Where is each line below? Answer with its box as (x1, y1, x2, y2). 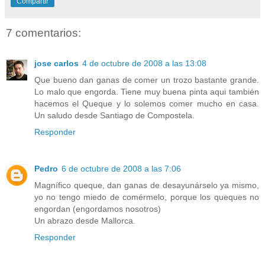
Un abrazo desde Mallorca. (34, 215, 135, 225)
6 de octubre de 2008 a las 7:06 (62, 163, 181, 173)
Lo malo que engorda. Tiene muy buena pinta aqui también (34, 86, 259, 96)
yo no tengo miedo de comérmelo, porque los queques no (34, 192, 259, 202)
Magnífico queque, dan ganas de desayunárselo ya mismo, (34, 180, 259, 190)
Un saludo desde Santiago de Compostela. (34, 110, 195, 120)
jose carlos (34, 58, 79, 68)
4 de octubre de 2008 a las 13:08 (82, 58, 206, 68)
